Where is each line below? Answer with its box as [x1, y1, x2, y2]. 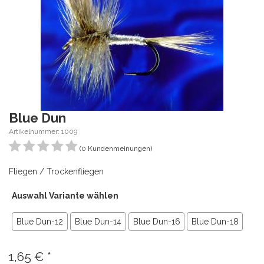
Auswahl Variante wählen [12, 191, 118, 200]
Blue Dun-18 [191, 217, 239, 226]
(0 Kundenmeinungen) [80, 144, 152, 153]
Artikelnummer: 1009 [9, 127, 77, 136]
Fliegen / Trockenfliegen [9, 167, 104, 176]
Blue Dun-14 [75, 217, 121, 226]
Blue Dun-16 [133, 217, 180, 226]
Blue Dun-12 [16, 217, 63, 226]
